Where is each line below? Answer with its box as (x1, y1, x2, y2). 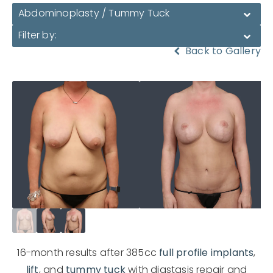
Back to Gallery (182, 46, 261, 57)
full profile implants (159, 248, 254, 258)
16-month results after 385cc (17, 248, 160, 258)
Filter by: (18, 30, 57, 41)
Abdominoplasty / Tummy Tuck (18, 9, 170, 19)
